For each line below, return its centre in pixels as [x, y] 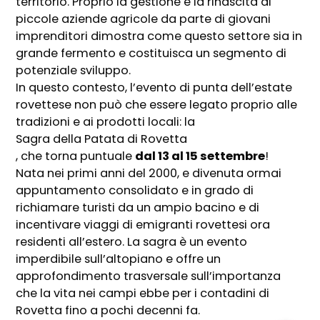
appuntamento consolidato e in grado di [135, 191]
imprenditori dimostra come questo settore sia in [159, 36]
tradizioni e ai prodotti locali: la [107, 122]
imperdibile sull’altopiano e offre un [119, 259]
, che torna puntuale [76, 156]
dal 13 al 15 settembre [200, 156]
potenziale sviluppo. [74, 71]
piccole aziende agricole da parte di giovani [144, 19]
